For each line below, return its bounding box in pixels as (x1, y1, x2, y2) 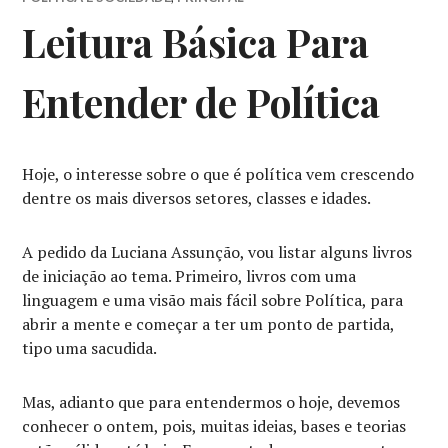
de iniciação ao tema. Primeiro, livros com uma (22, 265, 357, 288)
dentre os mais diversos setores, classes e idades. (22, 187, 372, 210)
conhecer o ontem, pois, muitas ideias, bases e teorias (22, 415, 407, 438)
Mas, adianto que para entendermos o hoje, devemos (22, 391, 401, 414)
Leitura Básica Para (22, 16, 370, 69)
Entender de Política (22, 76, 381, 129)
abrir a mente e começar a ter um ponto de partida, (22, 313, 395, 336)
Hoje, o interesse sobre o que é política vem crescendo (22, 163, 415, 186)
